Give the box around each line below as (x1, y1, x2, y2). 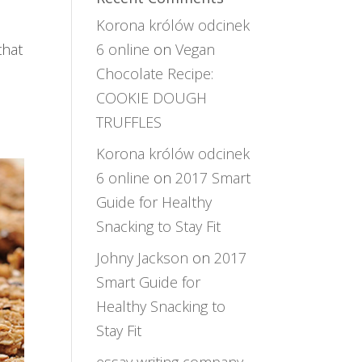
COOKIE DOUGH (96, 88, 208, 107)
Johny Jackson (96, 248, 189, 267)
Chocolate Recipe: (96, 64, 214, 83)
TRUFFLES (96, 112, 162, 132)
